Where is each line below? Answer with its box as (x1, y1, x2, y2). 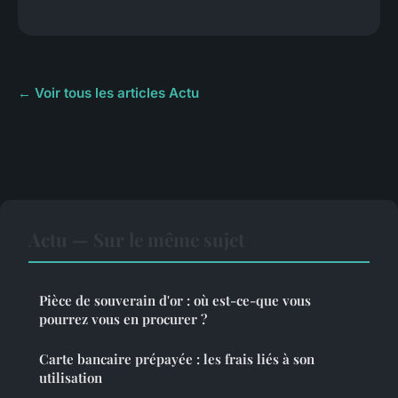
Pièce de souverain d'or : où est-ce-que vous (39, 291, 311, 309)
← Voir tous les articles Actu (18, 84, 199, 101)
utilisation (39, 368, 102, 386)
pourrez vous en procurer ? (39, 309, 207, 328)
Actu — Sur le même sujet (28, 226, 244, 251)
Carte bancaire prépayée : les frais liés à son (39, 349, 314, 368)
